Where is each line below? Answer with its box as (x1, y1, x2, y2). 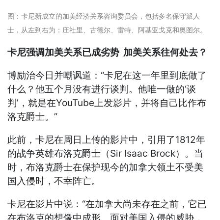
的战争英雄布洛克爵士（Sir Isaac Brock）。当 (7, 147, 204, 159)
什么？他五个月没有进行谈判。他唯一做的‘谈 (7, 83, 196, 95)
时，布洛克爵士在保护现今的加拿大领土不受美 (7, 161, 204, 173)
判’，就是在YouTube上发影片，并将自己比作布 (7, 97, 207, 109)
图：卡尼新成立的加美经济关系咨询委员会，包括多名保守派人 (7, 11, 200, 20)
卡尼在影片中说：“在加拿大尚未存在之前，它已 (7, 198, 207, 210)
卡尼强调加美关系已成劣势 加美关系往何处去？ (7, 46, 208, 58)
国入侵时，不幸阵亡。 (7, 175, 101, 187)
